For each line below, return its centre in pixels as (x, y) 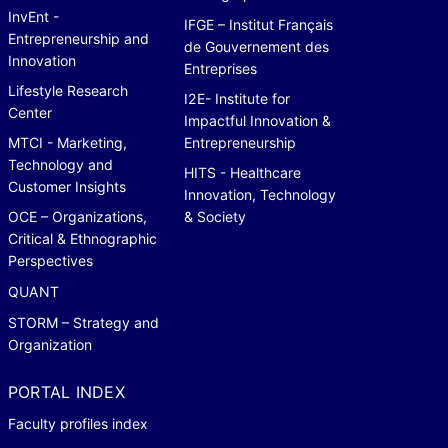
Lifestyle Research (68, 90)
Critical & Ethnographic (82, 238)
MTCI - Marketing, (67, 142)
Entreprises (220, 68)
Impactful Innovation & (257, 120)
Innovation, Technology (260, 194)
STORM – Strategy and (83, 322)
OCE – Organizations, (77, 216)
